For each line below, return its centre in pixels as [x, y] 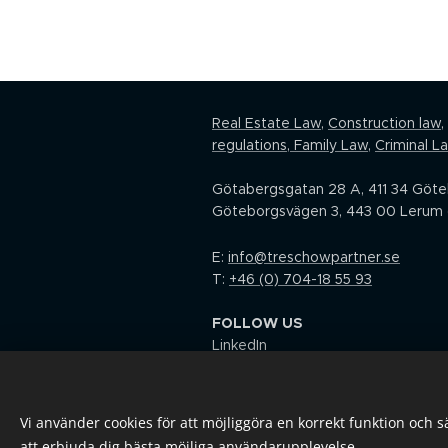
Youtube [240, 411]
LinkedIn [239, 345]
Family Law [329, 145]
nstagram [247, 389]
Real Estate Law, [268, 123]
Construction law [384, 123]
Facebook [245, 367]
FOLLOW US [257, 323]
